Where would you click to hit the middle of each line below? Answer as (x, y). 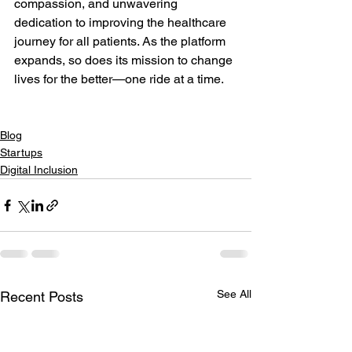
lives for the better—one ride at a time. (119, 79)
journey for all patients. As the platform (121, 41)
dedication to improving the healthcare (122, 22)
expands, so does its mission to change (125, 60)
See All (234, 294)
